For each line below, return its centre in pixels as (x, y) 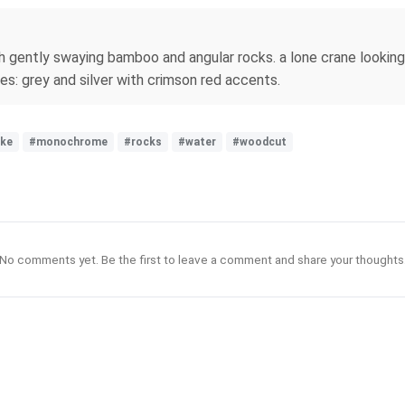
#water (197, 142)
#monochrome (68, 142)
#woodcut (259, 142)
